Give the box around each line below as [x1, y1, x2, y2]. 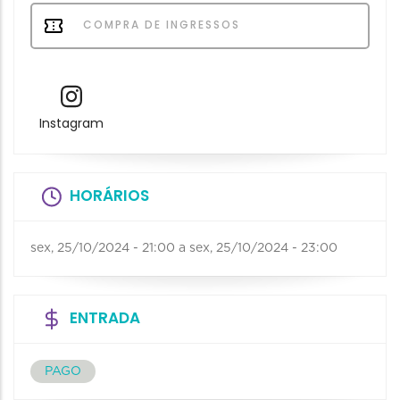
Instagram [38, 114, 104, 133]
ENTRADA [70, 307, 140, 329]
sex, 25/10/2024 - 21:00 [30, 242, 175, 255]
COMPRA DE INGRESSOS [79, 17, 240, 32]
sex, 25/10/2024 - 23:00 [189, 242, 337, 255]
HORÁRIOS [70, 185, 149, 207]
